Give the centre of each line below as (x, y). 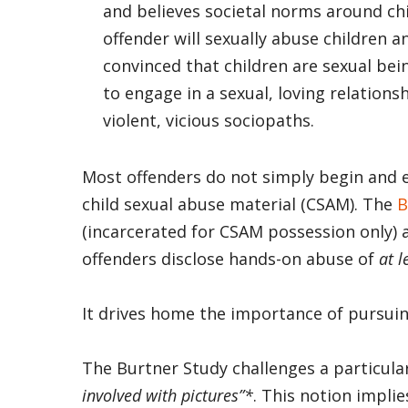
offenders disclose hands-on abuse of (230, 258)
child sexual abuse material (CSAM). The (240, 204)
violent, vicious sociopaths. (210, 120)
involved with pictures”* (168, 395)
